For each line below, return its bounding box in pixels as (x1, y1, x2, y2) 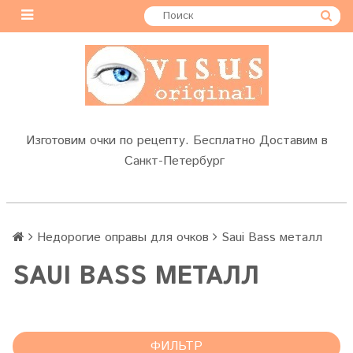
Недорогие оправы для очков (37, 229, 209, 247)
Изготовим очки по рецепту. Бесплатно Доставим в (25, 132, 328, 150)
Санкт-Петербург (124, 152, 229, 170)
